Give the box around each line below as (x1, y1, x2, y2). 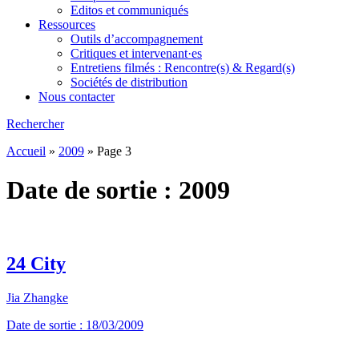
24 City (6, 252, 66, 274)
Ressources (38, 18, 95, 31)
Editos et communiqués (71, 3, 188, 17)
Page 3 (97, 144, 131, 158)
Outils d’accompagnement (71, 32, 203, 46)
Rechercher (6, 117, 64, 131)
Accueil (6, 144, 46, 158)
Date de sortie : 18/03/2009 (6, 317, 143, 332)
